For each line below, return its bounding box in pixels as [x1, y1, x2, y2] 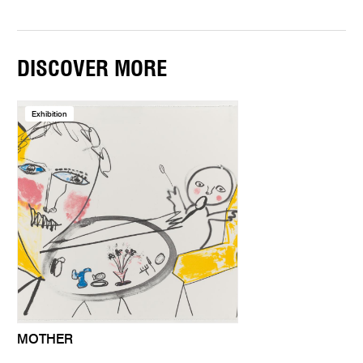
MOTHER [17, 333, 74, 347]
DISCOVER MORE [17, 58, 168, 80]
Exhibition [32, 111, 68, 119]
